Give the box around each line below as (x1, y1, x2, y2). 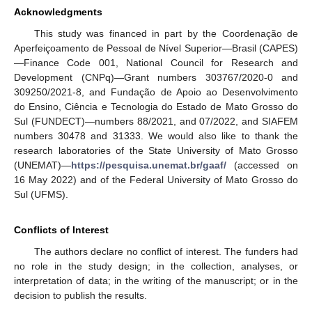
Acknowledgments (14, 6, 102, 17)
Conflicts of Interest (14, 224, 109, 235)
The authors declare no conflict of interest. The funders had (33, 245, 298, 257)
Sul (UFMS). (14, 188, 68, 200)
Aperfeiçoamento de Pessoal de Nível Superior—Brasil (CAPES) (14, 42, 298, 54)
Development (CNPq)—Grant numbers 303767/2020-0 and (14, 71, 298, 83)
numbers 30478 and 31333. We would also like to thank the (14, 130, 298, 141)
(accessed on (226, 159, 298, 171)
